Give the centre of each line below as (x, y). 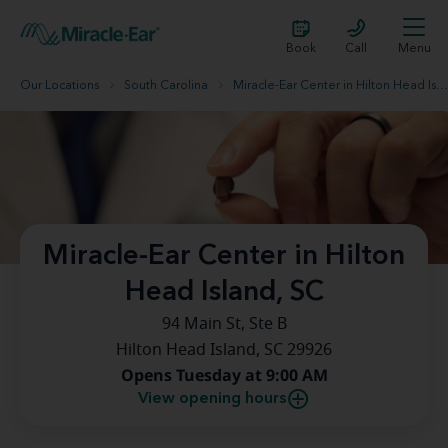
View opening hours (212, 399)
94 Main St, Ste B (224, 324)
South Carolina (166, 86)
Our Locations (59, 86)
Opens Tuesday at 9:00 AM (224, 375)
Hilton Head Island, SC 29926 (224, 350)
